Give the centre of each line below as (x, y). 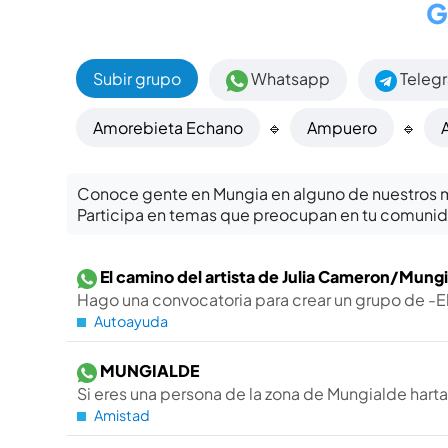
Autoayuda (131, 320)
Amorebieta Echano (168, 127)
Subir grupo (137, 79)
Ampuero (342, 127)
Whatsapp (289, 79)
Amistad (122, 414)
